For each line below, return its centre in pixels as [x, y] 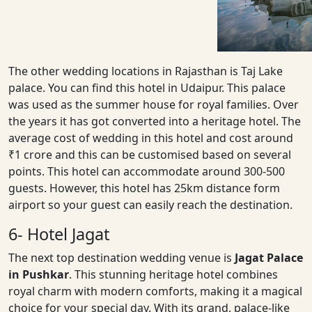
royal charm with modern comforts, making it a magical [155, 291]
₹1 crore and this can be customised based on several [150, 154]
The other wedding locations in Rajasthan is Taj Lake [146, 71]
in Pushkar [39, 274]
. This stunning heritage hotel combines [173, 274]
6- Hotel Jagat [59, 234]
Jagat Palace [269, 257]
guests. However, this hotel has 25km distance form [144, 188]
